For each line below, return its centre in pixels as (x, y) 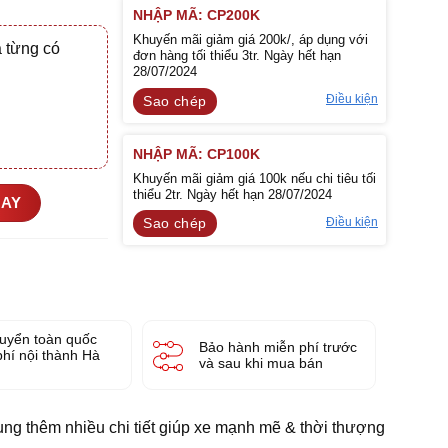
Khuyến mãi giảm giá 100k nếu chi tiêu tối (255, 178)
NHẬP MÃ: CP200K (197, 15)
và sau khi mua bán (261, 362)
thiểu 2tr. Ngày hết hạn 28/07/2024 (233, 194)
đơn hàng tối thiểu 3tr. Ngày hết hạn (237, 56)
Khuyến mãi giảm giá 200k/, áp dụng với (251, 40)
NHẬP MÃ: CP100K (197, 153)
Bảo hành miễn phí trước (278, 346)
